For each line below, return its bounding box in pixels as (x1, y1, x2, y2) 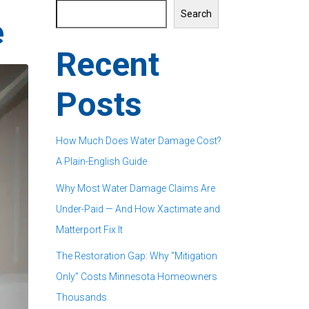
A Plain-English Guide (56, 156, 147, 168)
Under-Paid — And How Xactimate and (56, 203, 220, 215)
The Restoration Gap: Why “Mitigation (56, 250, 217, 262)
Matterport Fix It (56, 223, 123, 235)
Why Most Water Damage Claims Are (56, 182, 215, 194)
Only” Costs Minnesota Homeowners (56, 271, 217, 283)
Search (180, 8, 212, 20)
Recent (56, 45, 159, 85)
